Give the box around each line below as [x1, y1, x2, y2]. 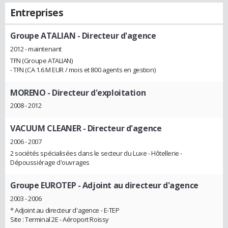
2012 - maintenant [10, 44, 62, 53]
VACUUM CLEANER [10, 123, 81, 134]
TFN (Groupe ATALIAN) [10, 55, 73, 65]
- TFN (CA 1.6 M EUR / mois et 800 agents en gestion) [10, 65, 156, 74]
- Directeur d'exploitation [45, 87, 146, 98]
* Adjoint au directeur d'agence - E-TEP [10, 205, 120, 215]
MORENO [10, 87, 46, 98]
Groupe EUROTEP [10, 180, 76, 191]
